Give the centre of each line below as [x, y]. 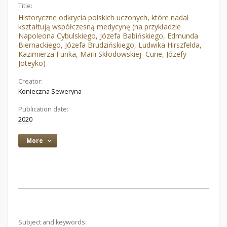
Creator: [30, 81]
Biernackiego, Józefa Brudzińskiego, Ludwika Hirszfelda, [110, 45]
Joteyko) [32, 63]
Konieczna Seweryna [50, 91]
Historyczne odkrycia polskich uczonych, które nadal [103, 17]
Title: [25, 6]
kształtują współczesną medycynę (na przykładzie [100, 27]
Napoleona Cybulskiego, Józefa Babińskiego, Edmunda [108, 36]
